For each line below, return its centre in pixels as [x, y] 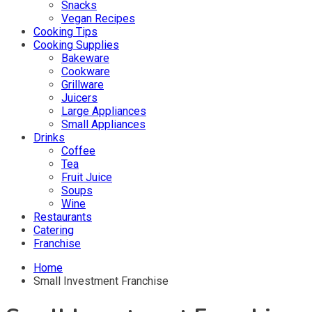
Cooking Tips [65, 32]
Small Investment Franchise [101, 281]
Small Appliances [103, 124]
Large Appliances [104, 111]
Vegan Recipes [98, 18]
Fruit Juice [87, 177]
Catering [54, 230]
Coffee [78, 151]
